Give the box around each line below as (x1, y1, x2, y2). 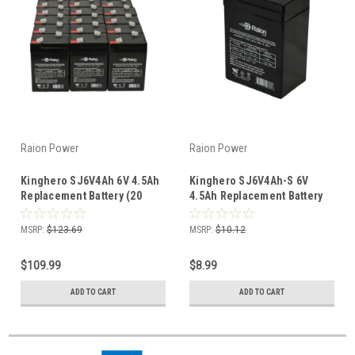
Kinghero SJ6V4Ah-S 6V (189, 174, 309, 187)
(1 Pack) (189, 204, 230, 217)
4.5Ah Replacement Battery (189, 189, 323, 202)
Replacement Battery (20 (21, 189, 142, 202)
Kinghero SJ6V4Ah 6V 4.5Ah (21, 174, 160, 187)
